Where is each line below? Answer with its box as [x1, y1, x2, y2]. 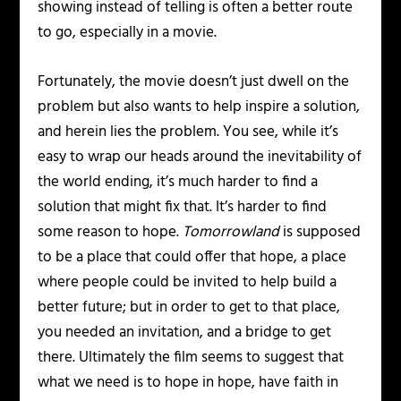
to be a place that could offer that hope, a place [38, 245, 347, 270]
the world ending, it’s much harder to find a [38, 170, 319, 195]
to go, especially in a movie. [38, 21, 218, 46]
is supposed [279, 220, 362, 245]
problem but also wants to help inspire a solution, [38, 95, 361, 120]
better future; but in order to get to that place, [38, 295, 341, 320]
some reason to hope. [38, 220, 183, 245]
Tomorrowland [183, 220, 280, 245]
